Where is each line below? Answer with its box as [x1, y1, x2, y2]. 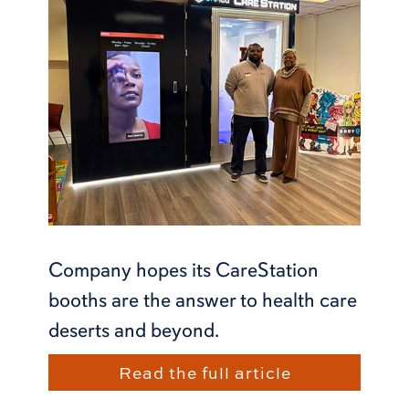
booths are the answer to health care [47, 287, 357, 312]
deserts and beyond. [47, 317, 219, 342]
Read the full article [118, 361, 291, 383]
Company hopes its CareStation [47, 257, 319, 282]
